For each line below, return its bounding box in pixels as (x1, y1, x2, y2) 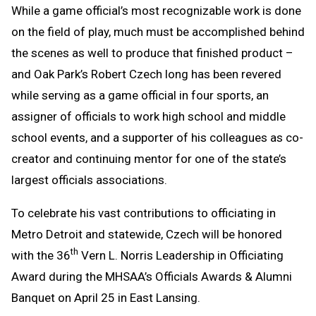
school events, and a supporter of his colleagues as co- (11, 130, 303, 145)
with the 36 (11, 248, 71, 262)
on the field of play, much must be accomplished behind (11, 24, 305, 39)
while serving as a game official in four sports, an (11, 87, 269, 102)
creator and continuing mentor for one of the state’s (11, 151, 286, 166)
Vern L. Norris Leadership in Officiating (78, 248, 284, 262)
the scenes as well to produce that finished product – (11, 45, 293, 60)
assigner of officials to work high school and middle (11, 109, 286, 123)
